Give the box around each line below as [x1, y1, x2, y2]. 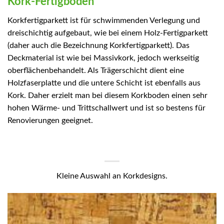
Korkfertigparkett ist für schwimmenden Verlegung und [7, 16, 200, 25]
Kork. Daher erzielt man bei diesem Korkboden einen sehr [7, 91, 207, 100]
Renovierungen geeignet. [7, 116, 93, 125]
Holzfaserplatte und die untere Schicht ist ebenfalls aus [7, 79, 200, 87]
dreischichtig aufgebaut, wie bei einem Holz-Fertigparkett [7, 29, 208, 37]
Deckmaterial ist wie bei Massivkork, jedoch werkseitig [7, 54, 199, 62]
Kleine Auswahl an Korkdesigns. [56, 172, 167, 180]
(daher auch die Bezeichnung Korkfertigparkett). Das [7, 41, 189, 50]
